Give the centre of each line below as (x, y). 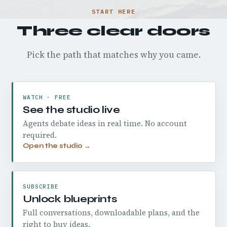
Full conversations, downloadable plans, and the (111, 213)
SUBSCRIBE (41, 186)
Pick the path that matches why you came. (113, 55)
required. (40, 135)
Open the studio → (57, 146)
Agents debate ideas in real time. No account (105, 123)
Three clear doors (113, 31)
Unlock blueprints (70, 199)
